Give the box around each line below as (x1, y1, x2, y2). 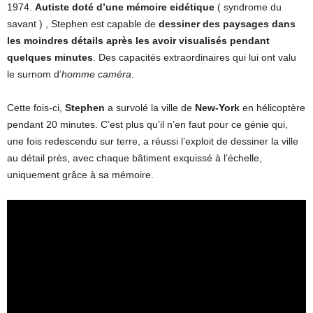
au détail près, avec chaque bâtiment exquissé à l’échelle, (7, 152, 262, 163)
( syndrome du (214, 1, 282, 13)
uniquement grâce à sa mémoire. (7, 169, 154, 180)
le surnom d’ (7, 68, 61, 80)
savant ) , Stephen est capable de (7, 18, 159, 29)
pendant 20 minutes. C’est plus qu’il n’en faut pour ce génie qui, (7, 119, 288, 130)
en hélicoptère (240, 102, 305, 113)
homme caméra (61, 68, 131, 80)
